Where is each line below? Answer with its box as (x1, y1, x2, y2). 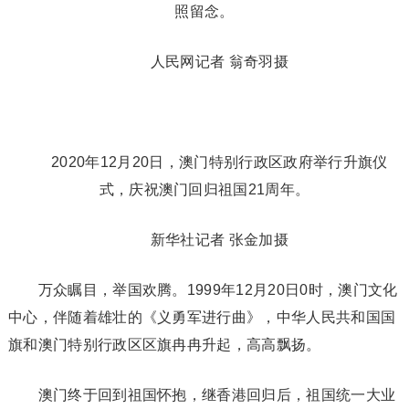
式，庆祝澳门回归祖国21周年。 (99, 182, 310, 197)
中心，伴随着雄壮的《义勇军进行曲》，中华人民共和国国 (7, 309, 396, 325)
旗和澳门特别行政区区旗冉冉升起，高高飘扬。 (7, 337, 321, 352)
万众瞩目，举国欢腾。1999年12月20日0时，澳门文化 (7, 282, 398, 298)
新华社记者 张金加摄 (121, 232, 288, 247)
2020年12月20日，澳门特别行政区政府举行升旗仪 (21, 154, 388, 170)
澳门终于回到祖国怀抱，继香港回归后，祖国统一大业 (7, 387, 396, 403)
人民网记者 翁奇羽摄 (121, 54, 288, 69)
